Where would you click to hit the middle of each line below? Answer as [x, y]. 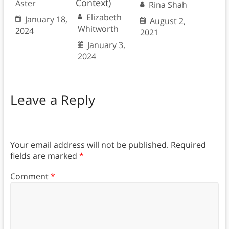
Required [188, 144]
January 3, [106, 45]
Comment [30, 177]
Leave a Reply [52, 100]
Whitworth [98, 29]
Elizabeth [104, 18]
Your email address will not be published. [89, 144]
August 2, [167, 21]
